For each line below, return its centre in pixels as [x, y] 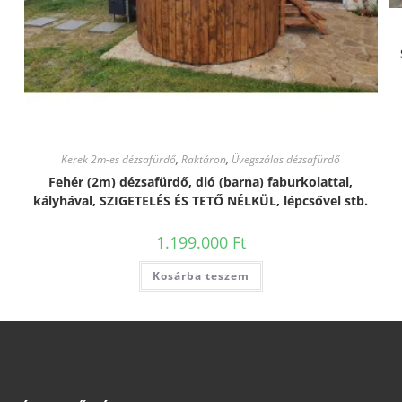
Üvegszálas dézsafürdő [286, 160]
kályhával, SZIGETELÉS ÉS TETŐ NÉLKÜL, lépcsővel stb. [201, 201]
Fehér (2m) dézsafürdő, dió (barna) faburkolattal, [201, 182]
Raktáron [204, 160]
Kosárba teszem [201, 276]
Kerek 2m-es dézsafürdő [119, 160]
